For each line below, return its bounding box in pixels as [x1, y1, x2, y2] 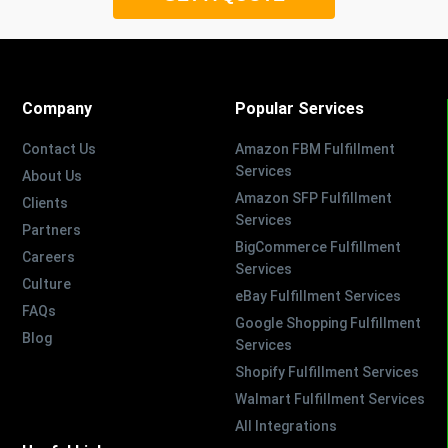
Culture [22, 275, 72, 292]
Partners [22, 221, 82, 238]
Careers [22, 248, 76, 265]
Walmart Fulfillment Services [234, 390, 425, 407]
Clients [22, 194, 69, 211]
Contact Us [22, 140, 97, 157]
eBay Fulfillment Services [234, 287, 401, 304]
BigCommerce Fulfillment [234, 238, 401, 255]
